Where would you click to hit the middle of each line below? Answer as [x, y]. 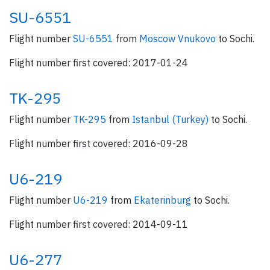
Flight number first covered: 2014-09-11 [99, 224]
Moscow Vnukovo [179, 39]
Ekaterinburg [164, 200]
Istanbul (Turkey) [171, 119]
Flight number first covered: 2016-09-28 [99, 143]
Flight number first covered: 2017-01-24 [99, 63]
